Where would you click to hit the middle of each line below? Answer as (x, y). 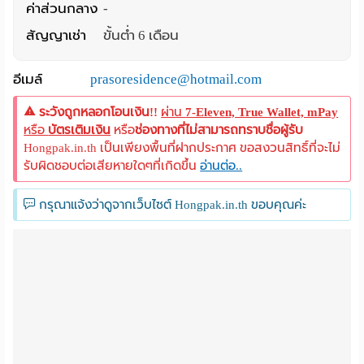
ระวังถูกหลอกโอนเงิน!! (99, 112)
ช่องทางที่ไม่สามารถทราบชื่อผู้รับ (219, 130)
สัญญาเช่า (56, 35)
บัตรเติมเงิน (80, 130)
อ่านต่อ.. (221, 165)
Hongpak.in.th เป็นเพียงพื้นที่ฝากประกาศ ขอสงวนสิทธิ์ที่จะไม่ (182, 147)
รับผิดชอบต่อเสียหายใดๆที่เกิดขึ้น (112, 165)
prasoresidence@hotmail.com (176, 79)
